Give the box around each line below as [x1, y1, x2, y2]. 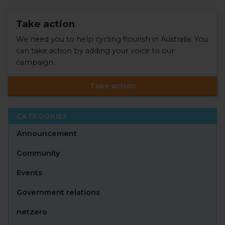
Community [17, 148, 60, 158]
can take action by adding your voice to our [16, 46, 174, 55]
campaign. [16, 57, 55, 67]
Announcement [17, 129, 77, 138]
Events [17, 168, 42, 177]
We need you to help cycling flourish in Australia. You [16, 34, 208, 44]
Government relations [17, 187, 100, 197]
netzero [17, 207, 47, 216]
